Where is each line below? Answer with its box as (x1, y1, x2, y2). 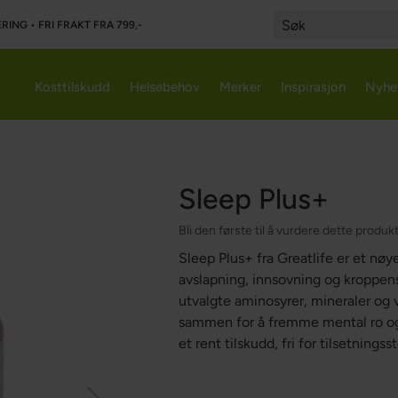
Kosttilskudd (35, 79, 110, 95)
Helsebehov (130, 79, 200, 95)
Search (273, 35, 306, 47)
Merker (219, 79, 261, 95)
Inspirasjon (281, 79, 346, 95)
